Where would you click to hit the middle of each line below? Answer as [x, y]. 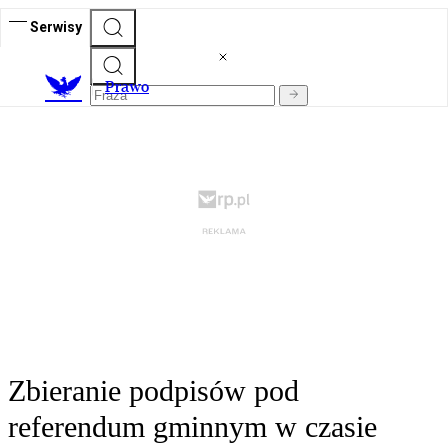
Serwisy [56, 26]
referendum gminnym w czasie [192, 427]
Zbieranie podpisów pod [153, 391]
